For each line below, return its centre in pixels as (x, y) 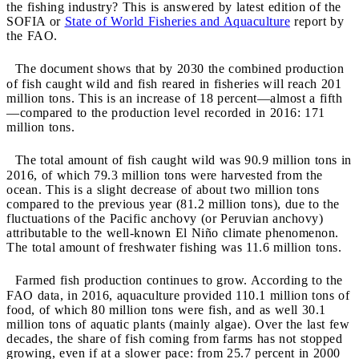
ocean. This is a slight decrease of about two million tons (163, 189)
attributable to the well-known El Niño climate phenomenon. (173, 232)
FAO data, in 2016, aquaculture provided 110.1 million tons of (178, 295)
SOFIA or (36, 21)
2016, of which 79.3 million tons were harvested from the (165, 175)
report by (317, 21)
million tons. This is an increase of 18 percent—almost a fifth (174, 98)
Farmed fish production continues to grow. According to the (175, 280)
